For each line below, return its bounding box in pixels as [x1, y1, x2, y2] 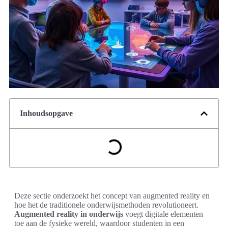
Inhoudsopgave [20, 109, 73, 118]
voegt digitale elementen [123, 210, 203, 219]
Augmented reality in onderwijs [14, 210, 123, 219]
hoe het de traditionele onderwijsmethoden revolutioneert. [14, 201, 198, 210]
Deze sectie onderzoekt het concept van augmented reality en [14, 191, 210, 201]
